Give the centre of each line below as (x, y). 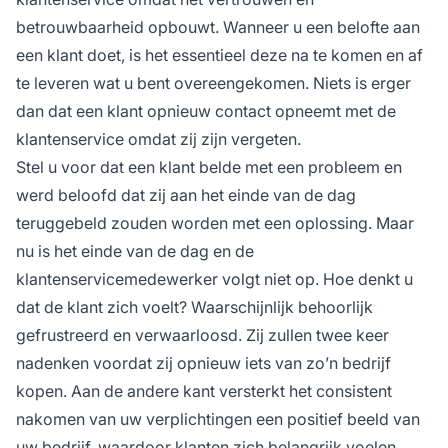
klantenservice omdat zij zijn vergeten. (158, 138)
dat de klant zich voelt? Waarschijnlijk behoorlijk (194, 306)
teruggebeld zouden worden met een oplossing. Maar (215, 222)
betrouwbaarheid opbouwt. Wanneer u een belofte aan (218, 26)
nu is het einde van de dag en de (135, 250)
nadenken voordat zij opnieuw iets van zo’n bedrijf (203, 362)
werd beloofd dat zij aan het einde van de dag (186, 194)
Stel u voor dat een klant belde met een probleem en (209, 166)
